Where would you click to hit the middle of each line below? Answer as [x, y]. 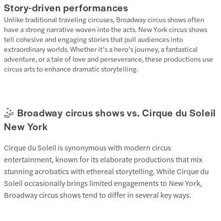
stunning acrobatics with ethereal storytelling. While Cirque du [106, 171]
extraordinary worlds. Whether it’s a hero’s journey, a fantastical [101, 49]
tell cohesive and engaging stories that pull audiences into [93, 39]
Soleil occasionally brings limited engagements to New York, [103, 183]
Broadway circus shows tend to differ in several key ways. [98, 195]
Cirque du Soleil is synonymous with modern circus [88, 147]
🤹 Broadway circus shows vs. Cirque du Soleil [110, 112]
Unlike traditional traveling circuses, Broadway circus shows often [104, 19]
